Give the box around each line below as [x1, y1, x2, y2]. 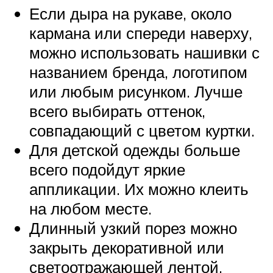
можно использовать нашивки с [29, 43, 260, 63]
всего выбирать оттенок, [29, 101, 205, 121]
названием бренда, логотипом [29, 62, 247, 82]
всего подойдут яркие [29, 160, 185, 180]
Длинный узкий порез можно [29, 218, 237, 238]
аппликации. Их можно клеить [29, 179, 249, 199]
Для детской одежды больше [29, 140, 240, 160]
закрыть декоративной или [29, 238, 224, 258]
